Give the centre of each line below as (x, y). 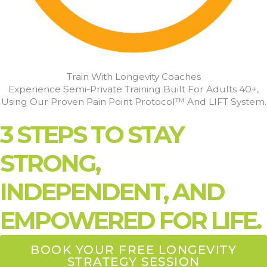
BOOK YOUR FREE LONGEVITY (133, 250)
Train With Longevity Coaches (133, 77)
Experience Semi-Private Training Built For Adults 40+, (133, 89)
